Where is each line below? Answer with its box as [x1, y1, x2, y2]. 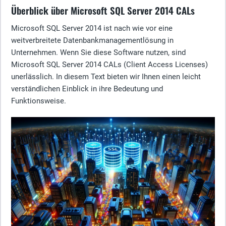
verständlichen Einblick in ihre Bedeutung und [11, 84, 163, 93]
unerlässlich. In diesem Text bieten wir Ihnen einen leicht [11, 72, 201, 81]
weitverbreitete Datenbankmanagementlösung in [11, 36, 174, 45]
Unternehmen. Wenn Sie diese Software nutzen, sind [11, 48, 186, 57]
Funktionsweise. [11, 96, 66, 105]
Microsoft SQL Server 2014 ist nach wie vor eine [11, 24, 173, 33]
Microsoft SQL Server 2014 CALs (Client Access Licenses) [11, 60, 208, 69]
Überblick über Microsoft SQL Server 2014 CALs [11, 4, 195, 17]
